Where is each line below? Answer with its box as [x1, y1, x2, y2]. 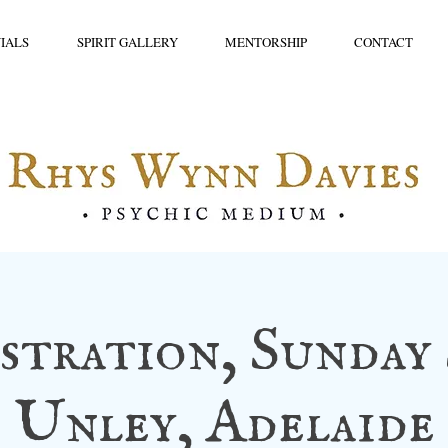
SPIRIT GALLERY [76, 33, 178, 51]
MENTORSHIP [224, 33, 307, 51]
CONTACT [353, 33, 413, 51]
